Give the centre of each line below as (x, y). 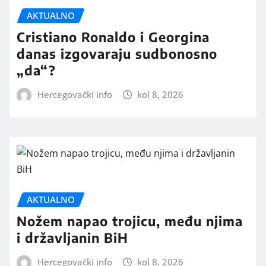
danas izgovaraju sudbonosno (117, 54)
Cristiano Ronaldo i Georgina (113, 37)
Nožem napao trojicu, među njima (130, 221)
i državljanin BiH (72, 238)
